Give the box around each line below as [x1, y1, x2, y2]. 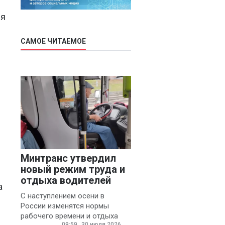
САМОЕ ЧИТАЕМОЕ [21, 37, 86, 46]
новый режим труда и [21, 163, 125, 176]
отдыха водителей [21, 174, 111, 187]
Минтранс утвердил [21, 152, 116, 165]
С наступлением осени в [21, 191, 104, 201]
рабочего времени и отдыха [21, 211, 118, 221]
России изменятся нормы [21, 201, 109, 211]
